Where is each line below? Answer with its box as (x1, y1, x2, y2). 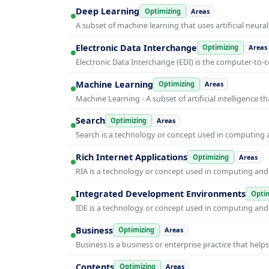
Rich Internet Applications (76, 151, 187, 163)
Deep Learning (76, 5, 139, 17)
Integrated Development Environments (76, 188, 246, 200)
